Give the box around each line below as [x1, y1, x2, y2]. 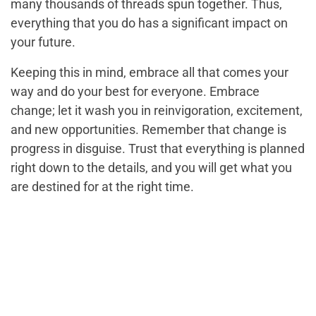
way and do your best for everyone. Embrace [11, 83, 260, 99]
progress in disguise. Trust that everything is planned [11, 140, 305, 156]
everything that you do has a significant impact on [11, 15, 288, 30]
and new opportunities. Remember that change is [11, 121, 286, 137]
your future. [11, 34, 75, 49]
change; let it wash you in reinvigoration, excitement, [11, 102, 303, 118]
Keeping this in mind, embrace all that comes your [11, 64, 288, 80]
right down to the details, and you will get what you [11, 159, 292, 175]
